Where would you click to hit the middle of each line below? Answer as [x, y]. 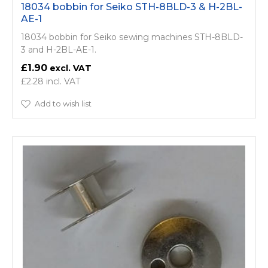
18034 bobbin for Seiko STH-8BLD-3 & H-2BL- [132, 7]
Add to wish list [63, 103]
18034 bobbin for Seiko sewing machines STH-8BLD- [132, 37]
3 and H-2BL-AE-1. [59, 50]
